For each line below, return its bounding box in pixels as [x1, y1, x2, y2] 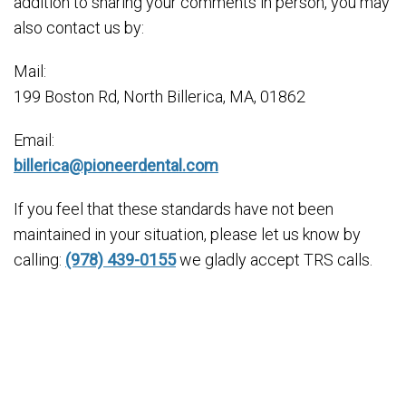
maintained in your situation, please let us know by [14, 225, 361, 244]
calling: [14, 250, 65, 269]
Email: [14, 130, 54, 150]
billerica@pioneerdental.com [14, 156, 218, 175]
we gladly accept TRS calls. [176, 250, 372, 269]
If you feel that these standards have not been [14, 199, 333, 218]
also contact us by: [14, 18, 144, 37]
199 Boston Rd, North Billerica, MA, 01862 [14, 87, 305, 106]
